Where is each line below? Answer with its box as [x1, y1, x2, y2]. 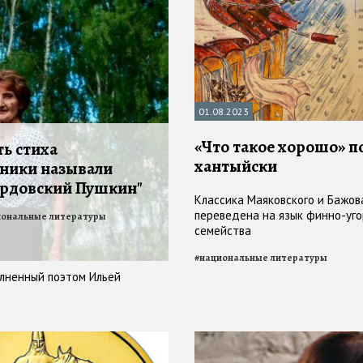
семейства [194, 223, 251, 239]
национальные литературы [199, 251, 327, 265]
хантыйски [194, 155, 277, 178]
